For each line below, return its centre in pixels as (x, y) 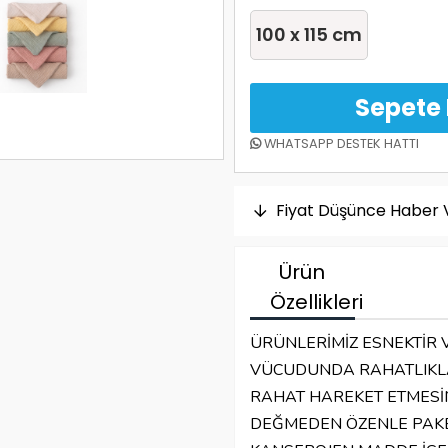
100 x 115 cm (309, 35)
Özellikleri (316, 302)
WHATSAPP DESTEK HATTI (340, 144)
